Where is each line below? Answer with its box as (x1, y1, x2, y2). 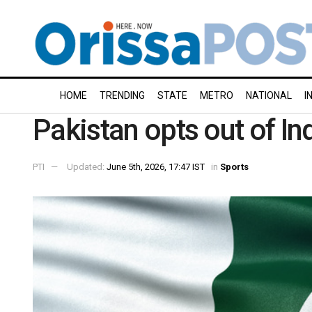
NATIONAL (246, 90, 292, 101)
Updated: (67, 161, 107, 172)
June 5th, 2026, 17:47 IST (107, 161, 205, 172)
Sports (220, 161, 249, 172)
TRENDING (100, 90, 145, 101)
